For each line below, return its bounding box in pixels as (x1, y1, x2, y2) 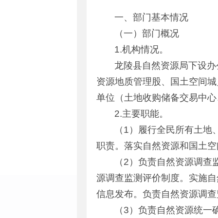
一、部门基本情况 (114, 12, 189, 22)
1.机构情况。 (114, 44, 169, 54)
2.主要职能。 (114, 109, 169, 119)
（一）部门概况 (114, 28, 180, 38)
